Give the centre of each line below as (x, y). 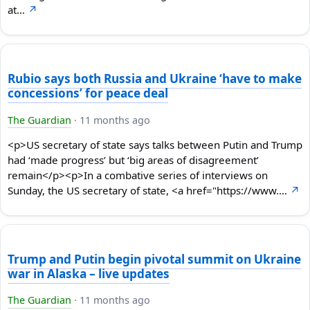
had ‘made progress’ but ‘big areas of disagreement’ (133, 159)
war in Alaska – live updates (89, 274)
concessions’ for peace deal (88, 93)
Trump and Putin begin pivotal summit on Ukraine (154, 259)
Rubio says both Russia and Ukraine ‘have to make (155, 79)
